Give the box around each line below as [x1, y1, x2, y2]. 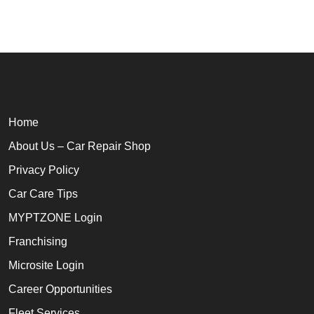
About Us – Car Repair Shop [8, 140, 151, 153]
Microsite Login [8, 259, 84, 272]
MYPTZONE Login [8, 212, 102, 224]
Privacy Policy [8, 164, 79, 177]
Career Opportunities [8, 283, 112, 296]
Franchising [8, 235, 67, 248]
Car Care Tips [8, 188, 78, 200]
